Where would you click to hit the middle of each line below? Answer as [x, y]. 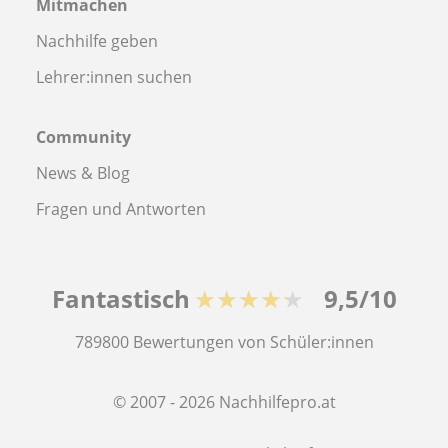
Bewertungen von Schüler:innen [253, 342]
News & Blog [83, 173]
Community [83, 137]
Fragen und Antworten [121, 209]
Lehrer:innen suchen [114, 77]
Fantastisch [120, 299]
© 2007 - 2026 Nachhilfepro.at [224, 402]
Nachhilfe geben [97, 41]
